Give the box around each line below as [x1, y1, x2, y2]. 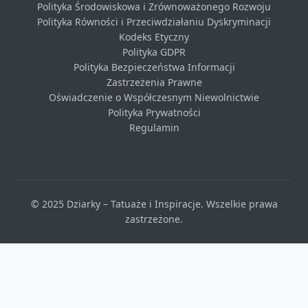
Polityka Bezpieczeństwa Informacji [73, 60, 235, 74]
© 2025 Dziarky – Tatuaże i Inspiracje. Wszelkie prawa [30, 197, 278, 210]
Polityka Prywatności [107, 106, 201, 119]
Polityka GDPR [122, 45, 186, 58]
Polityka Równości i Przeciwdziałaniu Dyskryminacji [37, 15, 271, 28]
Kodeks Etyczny [119, 30, 189, 43]
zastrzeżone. [125, 212, 183, 225]
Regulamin [129, 121, 179, 134]
